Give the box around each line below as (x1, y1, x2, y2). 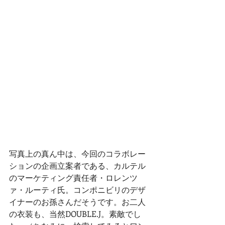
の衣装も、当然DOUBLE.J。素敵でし (9, 208, 141, 219)
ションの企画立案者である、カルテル (9, 160, 146, 171)
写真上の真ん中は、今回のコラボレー (9, 148, 146, 159)
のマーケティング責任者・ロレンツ (9, 172, 138, 183)
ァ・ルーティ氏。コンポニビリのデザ (9, 184, 146, 195)
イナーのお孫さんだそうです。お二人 (9, 196, 146, 207)
